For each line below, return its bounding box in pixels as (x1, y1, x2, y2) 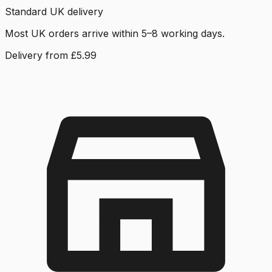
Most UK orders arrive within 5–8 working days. (5, 27, 225, 39)
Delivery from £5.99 (5, 49, 97, 61)
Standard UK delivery (5, 5, 103, 18)
